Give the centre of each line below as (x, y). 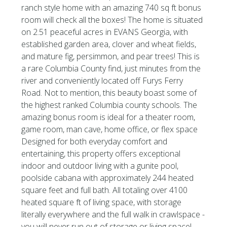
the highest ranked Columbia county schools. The (109, 105)
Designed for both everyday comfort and (94, 141)
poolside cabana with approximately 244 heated (108, 178)
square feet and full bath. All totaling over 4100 (105, 190)
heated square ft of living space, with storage (102, 202)
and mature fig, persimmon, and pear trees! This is (111, 56)
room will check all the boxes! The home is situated (112, 20)
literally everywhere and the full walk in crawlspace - (113, 214)
